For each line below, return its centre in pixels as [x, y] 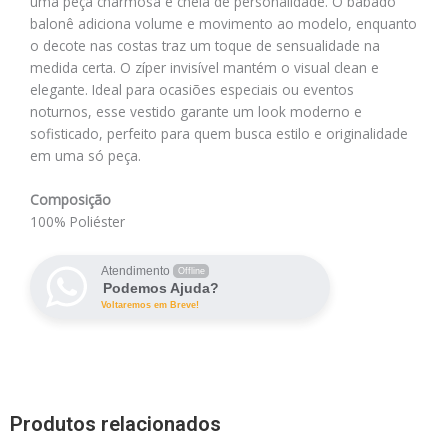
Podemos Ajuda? [161, 287]
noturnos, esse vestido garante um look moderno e [196, 111]
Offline [191, 270]
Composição [70, 199]
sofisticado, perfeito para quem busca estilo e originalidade [219, 133]
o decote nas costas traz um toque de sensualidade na [205, 45]
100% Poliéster [77, 221]
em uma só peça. [85, 155]
